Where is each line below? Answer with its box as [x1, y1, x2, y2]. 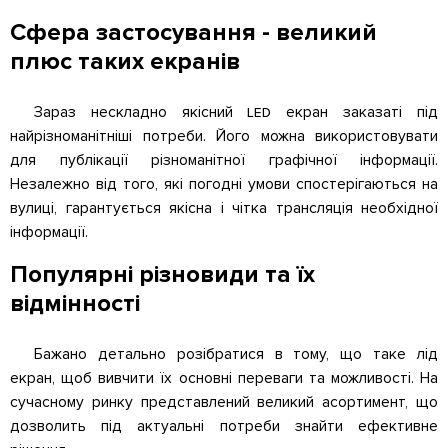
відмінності [10, 289, 140, 319]
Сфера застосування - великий [10, 18, 377, 48]
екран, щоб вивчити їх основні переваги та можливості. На [10, 369, 438, 389]
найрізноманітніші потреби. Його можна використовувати [10, 127, 438, 147]
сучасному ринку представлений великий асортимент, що [10, 393, 438, 413]
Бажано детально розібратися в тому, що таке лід [34, 345, 438, 365]
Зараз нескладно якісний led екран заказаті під [34, 103, 438, 123]
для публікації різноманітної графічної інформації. [10, 151, 438, 171]
